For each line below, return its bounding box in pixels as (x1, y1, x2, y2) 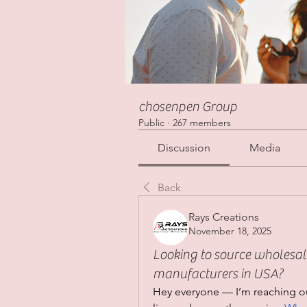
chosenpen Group (138, 99, 237, 115)
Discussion (158, 141, 211, 155)
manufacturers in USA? (153, 266, 283, 282)
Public (138, 116, 164, 130)
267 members (173, 116, 231, 130)
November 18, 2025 (188, 225, 271, 238)
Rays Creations (188, 210, 259, 224)
